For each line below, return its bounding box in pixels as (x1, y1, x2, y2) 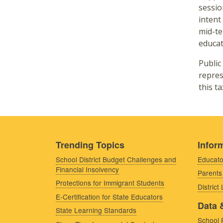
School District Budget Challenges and (56, 154, 176, 164)
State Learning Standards (56, 205, 136, 216)
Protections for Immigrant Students (56, 178, 164, 188)
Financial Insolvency (56, 164, 119, 174)
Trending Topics (56, 138, 124, 151)
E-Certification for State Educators (56, 191, 163, 202)
